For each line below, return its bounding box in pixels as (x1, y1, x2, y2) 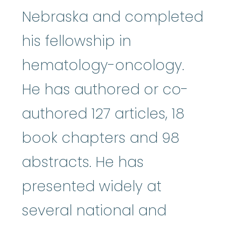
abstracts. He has (22, 152, 144, 172)
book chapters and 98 (22, 128, 180, 148)
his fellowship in (22, 31, 131, 51)
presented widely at (22, 176, 161, 196)
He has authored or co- (22, 79, 188, 99)
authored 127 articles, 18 (22, 103, 185, 124)
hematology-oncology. (22, 55, 184, 75)
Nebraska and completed (22, 7, 203, 27)
